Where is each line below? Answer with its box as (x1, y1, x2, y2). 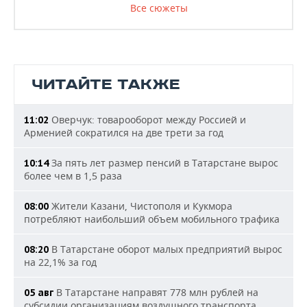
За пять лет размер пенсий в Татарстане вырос (49, 156, 278, 169)
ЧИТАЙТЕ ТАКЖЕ (32, 75, 180, 94)
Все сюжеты (130, 1, 188, 14)
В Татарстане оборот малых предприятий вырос (49, 243, 282, 256)
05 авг (24, 286, 53, 299)
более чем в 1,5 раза (24, 169, 122, 182)
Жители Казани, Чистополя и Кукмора (49, 199, 232, 212)
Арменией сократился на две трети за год (24, 126, 223, 139)
